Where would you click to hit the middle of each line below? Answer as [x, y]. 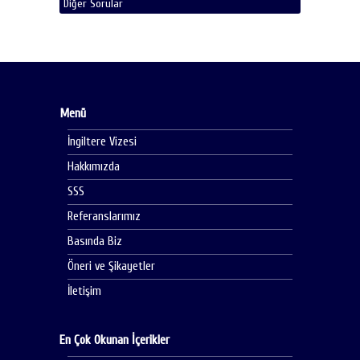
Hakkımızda [94, 167]
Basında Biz [95, 241]
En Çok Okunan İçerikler [115, 340]
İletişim [84, 291]
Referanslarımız [104, 217]
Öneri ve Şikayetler [111, 266]
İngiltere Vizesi [102, 142]
